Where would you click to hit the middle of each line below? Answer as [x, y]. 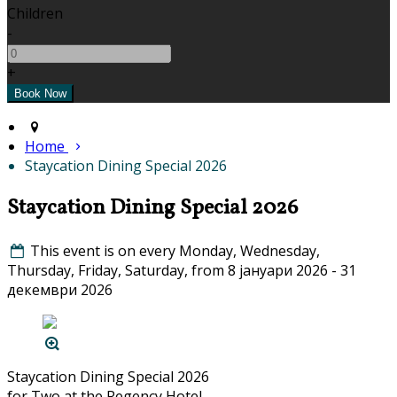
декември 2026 [60, 290]
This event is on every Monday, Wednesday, [175, 251]
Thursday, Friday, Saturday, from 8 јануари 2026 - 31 [182, 271]
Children [35, 14]
